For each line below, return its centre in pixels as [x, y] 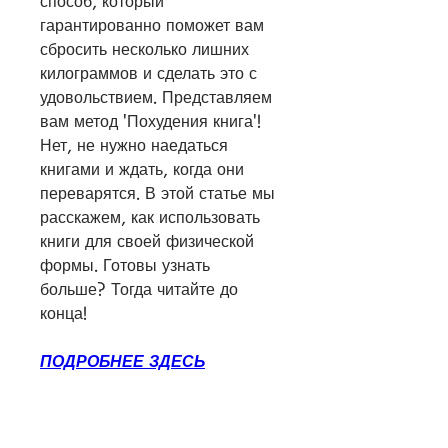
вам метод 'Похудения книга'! [150, 121]
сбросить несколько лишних [144, 49]
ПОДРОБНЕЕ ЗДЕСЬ [122, 361]
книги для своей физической [147, 241]
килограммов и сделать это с [148, 73]
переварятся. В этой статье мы [157, 193]
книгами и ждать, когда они [142, 169]
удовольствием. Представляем [156, 97]
